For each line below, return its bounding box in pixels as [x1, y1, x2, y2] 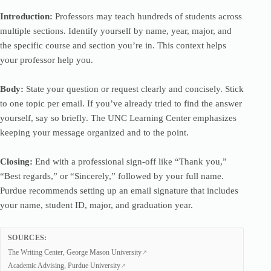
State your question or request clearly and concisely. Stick [24, 84, 244, 94]
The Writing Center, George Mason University [8, 248, 142, 256]
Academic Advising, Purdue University [8, 261, 120, 270]
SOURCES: [8, 233, 47, 242]
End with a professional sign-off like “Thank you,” [33, 157, 227, 166]
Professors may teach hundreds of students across [53, 11, 242, 21]
